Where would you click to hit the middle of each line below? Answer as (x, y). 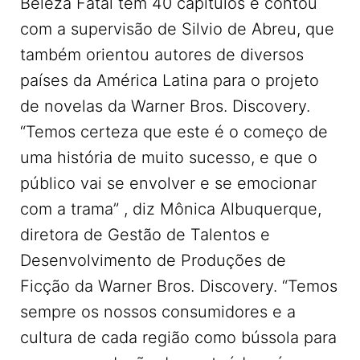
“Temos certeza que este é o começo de (174, 132)
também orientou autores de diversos (162, 55)
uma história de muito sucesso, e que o (169, 157)
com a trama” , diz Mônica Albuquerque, (171, 209)
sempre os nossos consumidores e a (158, 312)
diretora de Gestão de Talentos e (145, 235)
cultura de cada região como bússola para (178, 337)
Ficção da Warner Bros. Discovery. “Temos (179, 286)
